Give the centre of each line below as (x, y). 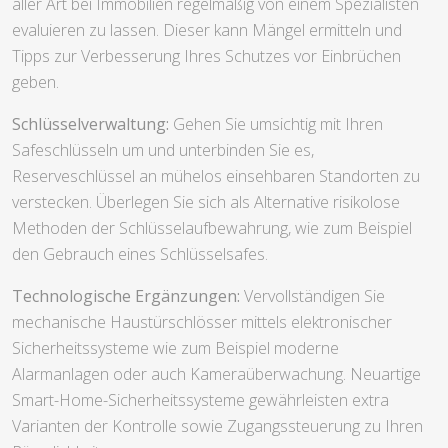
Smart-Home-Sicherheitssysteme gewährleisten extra (200, 399)
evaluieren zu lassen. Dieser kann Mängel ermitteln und (207, 29)
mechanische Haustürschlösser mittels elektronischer (202, 321)
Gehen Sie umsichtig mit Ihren (276, 123)
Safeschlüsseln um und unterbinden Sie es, (163, 149)
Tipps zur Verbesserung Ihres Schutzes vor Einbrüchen (206, 55)
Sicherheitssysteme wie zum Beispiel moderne (175, 347)
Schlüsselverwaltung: (90, 123)
